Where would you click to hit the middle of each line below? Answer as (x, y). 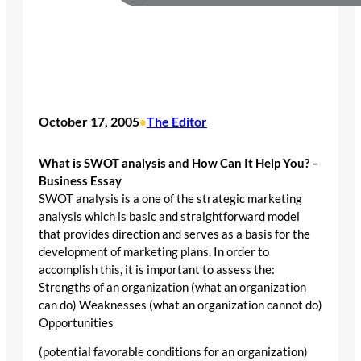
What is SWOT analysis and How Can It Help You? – (179, 163)
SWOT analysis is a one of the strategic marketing (170, 198)
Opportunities (76, 322)
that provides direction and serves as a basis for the (174, 234)
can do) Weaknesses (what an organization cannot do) (180, 305)
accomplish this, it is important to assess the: (157, 269)
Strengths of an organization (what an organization (172, 287)
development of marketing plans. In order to (154, 251)
